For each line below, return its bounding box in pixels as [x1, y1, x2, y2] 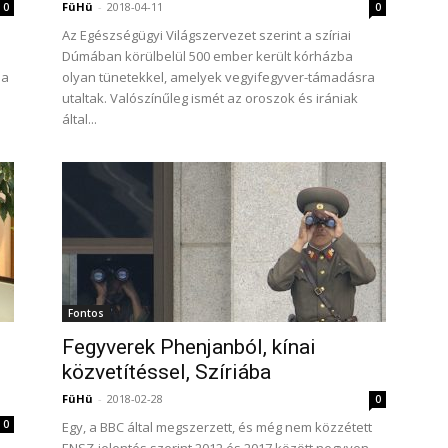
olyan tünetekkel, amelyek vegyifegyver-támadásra [62, 68, 375, 86]
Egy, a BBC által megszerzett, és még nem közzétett [62, 418, 372, 436]
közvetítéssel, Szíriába [62, 360, 271, 384]
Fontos [68, 306, 104, 320]
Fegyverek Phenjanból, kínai [62, 335, 316, 359]
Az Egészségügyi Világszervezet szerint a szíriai [62, 26, 351, 44]
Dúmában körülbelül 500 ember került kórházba [62, 47, 353, 65]
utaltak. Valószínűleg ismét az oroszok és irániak [62, 89, 358, 107]
